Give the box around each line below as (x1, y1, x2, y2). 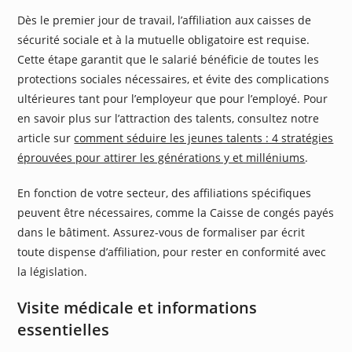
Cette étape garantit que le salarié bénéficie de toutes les (17, 51, 320, 67)
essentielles (17, 318, 110, 340)
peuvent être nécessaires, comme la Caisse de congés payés (17, 204, 335, 220)
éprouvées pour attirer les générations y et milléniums (17, 149, 306, 165)
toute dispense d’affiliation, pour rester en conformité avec (17, 244, 327, 259)
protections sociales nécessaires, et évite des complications (17, 71, 330, 86)
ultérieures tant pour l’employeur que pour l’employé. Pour (17, 90, 328, 106)
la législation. (17, 263, 88, 279)
